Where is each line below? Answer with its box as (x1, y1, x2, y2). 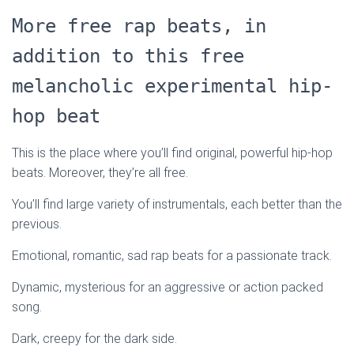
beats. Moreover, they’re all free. (12, 165, 188, 181)
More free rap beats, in (12, 15, 266, 38)
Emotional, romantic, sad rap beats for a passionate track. (12, 248, 332, 264)
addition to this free (12, 45, 244, 68)
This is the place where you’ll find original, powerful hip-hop (12, 145, 333, 161)
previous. (12, 217, 62, 232)
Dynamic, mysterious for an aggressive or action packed (12, 280, 323, 296)
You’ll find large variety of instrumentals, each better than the (12, 197, 342, 213)
